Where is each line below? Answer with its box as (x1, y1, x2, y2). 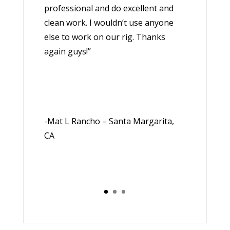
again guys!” (44, 46, 91, 57)
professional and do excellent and (44, 3, 174, 14)
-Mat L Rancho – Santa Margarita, (44, 115, 175, 127)
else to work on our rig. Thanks (44, 31, 166, 43)
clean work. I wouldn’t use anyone (44, 17, 174, 29)
